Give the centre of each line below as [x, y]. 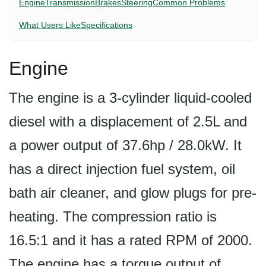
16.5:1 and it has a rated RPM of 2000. [131, 240]
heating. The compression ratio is [113, 216]
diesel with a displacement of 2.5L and [128, 121]
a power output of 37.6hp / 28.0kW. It [125, 145]
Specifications [107, 25]
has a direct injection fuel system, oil [122, 169]
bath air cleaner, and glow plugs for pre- [133, 193]
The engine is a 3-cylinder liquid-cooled [130, 98]
